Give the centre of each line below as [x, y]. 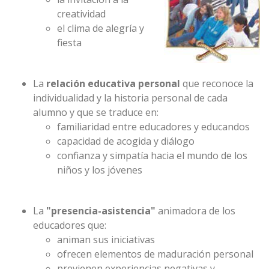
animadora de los [195, 211]
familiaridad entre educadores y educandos [153, 127]
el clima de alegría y [101, 28]
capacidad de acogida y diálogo [126, 141]
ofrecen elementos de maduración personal [155, 254]
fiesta [69, 43]
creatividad [81, 14]
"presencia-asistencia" [101, 211]
